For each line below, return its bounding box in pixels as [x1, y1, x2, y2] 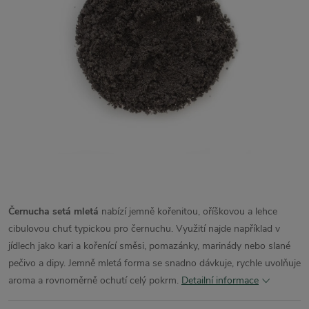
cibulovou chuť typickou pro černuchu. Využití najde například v [8, 221, 280, 235]
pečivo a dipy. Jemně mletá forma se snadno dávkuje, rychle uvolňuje [8, 256, 301, 270]
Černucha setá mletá [8, 204, 99, 218]
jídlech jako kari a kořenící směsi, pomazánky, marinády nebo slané [8, 239, 290, 252]
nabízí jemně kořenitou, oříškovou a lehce [99, 204, 277, 218]
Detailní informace [181, 273, 259, 287]
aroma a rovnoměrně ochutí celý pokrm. [8, 273, 179, 287]
